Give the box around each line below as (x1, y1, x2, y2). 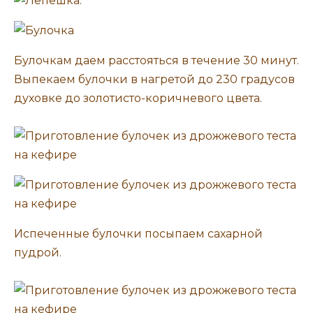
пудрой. (14, 245, 61, 259)
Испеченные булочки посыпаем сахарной (14, 226, 263, 240)
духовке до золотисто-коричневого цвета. (14, 91, 262, 105)
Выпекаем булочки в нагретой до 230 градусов (14, 72, 295, 86)
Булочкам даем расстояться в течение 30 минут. (14, 53, 299, 67)
